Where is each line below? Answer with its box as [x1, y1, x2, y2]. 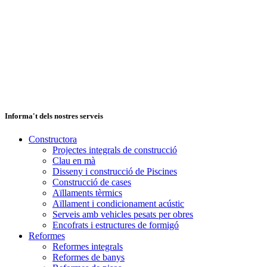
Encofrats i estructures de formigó [52, 220, 179, 231]
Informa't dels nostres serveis [5, 111, 103, 120]
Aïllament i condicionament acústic [52, 198, 184, 209]
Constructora [29, 134, 77, 145]
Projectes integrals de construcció [52, 145, 177, 156]
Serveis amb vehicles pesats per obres [52, 209, 193, 220]
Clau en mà [52, 156, 95, 166]
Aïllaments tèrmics [52, 188, 122, 198]
